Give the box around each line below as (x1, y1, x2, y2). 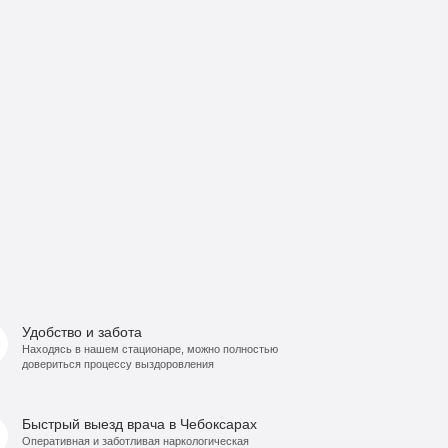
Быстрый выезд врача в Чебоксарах (22, 415, 258, 432)
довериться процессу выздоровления (22, 357, 215, 370)
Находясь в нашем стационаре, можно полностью (22, 342, 279, 355)
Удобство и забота (22, 323, 143, 340)
